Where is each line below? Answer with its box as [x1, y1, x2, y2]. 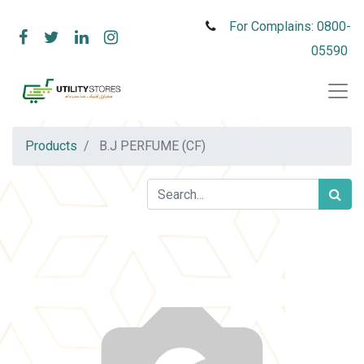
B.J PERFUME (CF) [99, 138, 206, 154]
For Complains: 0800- [229, 19, 351, 34]
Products [25, 138, 77, 154]
